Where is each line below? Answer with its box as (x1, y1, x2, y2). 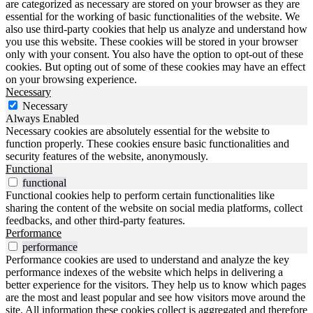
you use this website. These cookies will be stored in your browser (6, 35, 298, 48)
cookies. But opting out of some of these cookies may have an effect (6, 60, 305, 73)
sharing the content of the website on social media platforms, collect (6, 201, 303, 214)
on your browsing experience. (6, 73, 137, 85)
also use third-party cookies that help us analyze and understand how (6, 22, 307, 35)
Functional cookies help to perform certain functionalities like (6, 189, 275, 201)
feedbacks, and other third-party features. (6, 214, 185, 226)
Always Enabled (6, 112, 79, 124)
